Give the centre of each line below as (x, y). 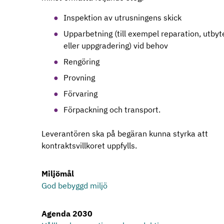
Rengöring (81, 61)
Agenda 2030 (67, 213)
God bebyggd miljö (74, 185)
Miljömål (58, 173)
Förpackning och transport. (112, 109)
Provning (79, 77)
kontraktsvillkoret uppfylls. (90, 145)
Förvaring (80, 93)
